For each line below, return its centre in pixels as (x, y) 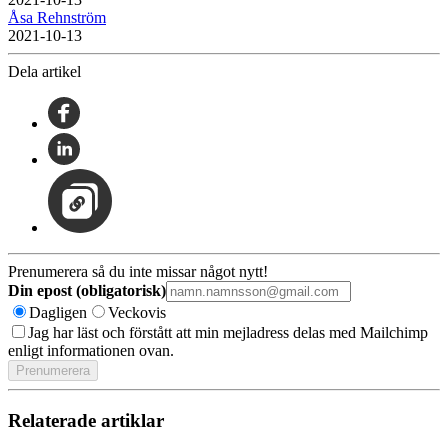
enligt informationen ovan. (91, 351)
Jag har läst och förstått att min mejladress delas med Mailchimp (228, 333)
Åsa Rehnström (57, 18)
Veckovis (137, 313)
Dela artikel (44, 72)
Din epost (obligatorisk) (87, 291)
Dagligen (58, 313)
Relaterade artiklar (86, 421)
